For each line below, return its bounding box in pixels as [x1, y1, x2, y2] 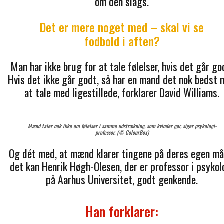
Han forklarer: [85, 201, 158, 222]
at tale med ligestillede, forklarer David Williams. [24, 84, 219, 100]
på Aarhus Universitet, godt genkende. [46, 171, 198, 187]
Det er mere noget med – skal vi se [40, 17, 204, 36]
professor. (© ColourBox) [95, 128, 149, 136]
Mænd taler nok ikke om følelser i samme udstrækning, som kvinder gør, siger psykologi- [27, 121, 216, 130]
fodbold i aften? [84, 31, 160, 50]
